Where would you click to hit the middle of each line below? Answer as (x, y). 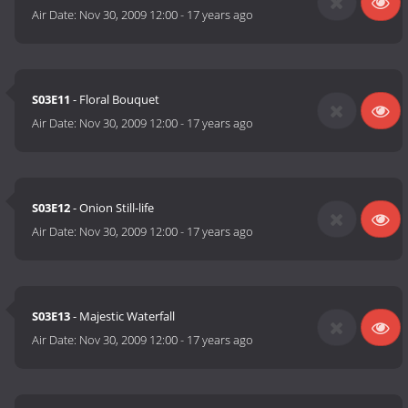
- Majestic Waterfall (123, 316)
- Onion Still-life (112, 208)
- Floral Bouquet (115, 100)
